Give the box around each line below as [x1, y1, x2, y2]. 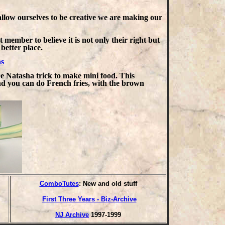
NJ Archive [55, 211, 89, 218]
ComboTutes [39, 180, 79, 187]
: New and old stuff [78, 180, 137, 187]
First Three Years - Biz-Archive [42, 195, 137, 203]
